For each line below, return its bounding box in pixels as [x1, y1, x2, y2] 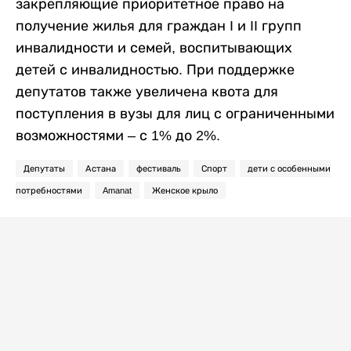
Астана [85, 163, 116, 173]
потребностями [16, 185, 82, 195]
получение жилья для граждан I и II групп [16, 17, 302, 34]
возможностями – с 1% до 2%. [16, 127, 220, 143]
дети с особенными [248, 163, 331, 173]
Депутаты [24, 163, 65, 173]
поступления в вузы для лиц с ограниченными [16, 105, 335, 121]
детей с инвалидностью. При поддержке [16, 61, 295, 78]
